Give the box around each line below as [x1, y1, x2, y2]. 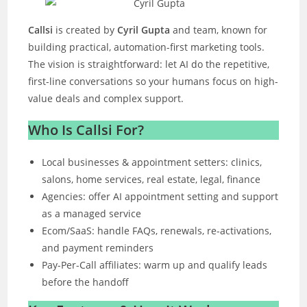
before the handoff [42, 275, 130, 288]
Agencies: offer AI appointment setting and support [42, 189, 279, 203]
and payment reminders [42, 241, 154, 254]
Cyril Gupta [117, 23, 171, 36]
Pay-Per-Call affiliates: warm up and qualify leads [42, 258, 268, 271]
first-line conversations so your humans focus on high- [28, 74, 279, 88]
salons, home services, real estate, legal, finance [42, 172, 261, 186]
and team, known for [170, 23, 268, 36]
